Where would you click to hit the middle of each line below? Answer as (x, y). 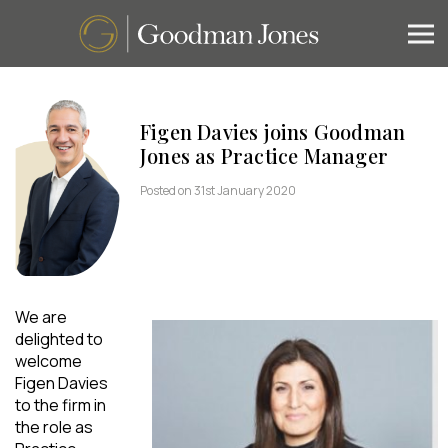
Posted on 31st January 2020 (218, 190)
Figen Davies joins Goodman (273, 131)
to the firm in (60, 404)
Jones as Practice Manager (264, 155)
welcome (48, 360)
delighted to (59, 338)
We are (41, 316)
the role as (54, 426)
